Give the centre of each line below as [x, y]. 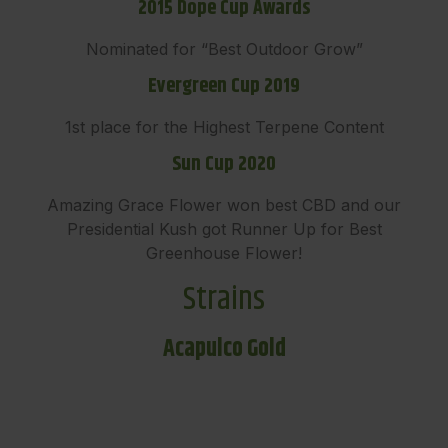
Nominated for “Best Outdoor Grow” [224, 48]
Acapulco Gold [224, 349]
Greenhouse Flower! [224, 253]
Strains [224, 300]
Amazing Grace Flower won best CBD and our [224, 205]
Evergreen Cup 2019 [224, 87]
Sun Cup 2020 [224, 165]
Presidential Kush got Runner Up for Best [224, 229]
